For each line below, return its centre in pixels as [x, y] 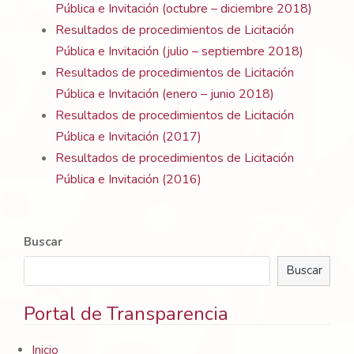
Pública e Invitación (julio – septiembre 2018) [179, 52]
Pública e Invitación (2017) [128, 137]
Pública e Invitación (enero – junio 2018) [165, 94]
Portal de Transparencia [126, 314]
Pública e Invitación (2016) [128, 180]
